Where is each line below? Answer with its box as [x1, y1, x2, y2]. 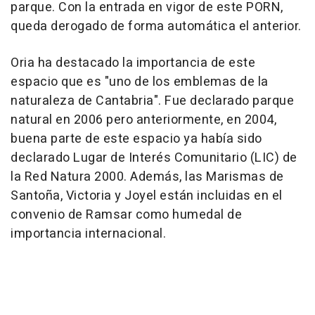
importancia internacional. [11, 224, 166, 243]
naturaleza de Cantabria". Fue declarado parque [11, 91, 294, 110]
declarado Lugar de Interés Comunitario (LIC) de [11, 148, 297, 167]
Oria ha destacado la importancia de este [11, 53, 255, 72]
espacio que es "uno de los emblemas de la [11, 72, 269, 91]
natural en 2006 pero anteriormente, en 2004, [11, 110, 276, 129]
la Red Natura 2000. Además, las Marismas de [11, 167, 284, 186]
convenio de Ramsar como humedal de [11, 205, 242, 224]
